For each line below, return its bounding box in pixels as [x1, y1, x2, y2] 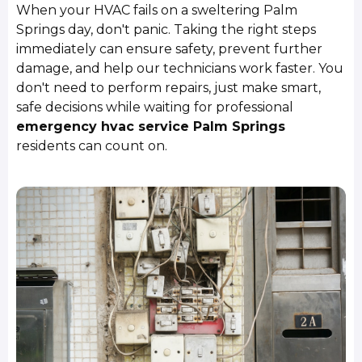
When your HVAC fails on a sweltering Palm [16, 2, 298, 19]
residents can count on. [16, 138, 168, 154]
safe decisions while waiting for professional [16, 99, 294, 116]
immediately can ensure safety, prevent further [16, 41, 323, 57]
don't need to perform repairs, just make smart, [16, 80, 322, 96]
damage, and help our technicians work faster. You [16, 61, 344, 77]
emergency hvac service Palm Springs [16, 119, 286, 135]
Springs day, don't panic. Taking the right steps [16, 22, 317, 38]
